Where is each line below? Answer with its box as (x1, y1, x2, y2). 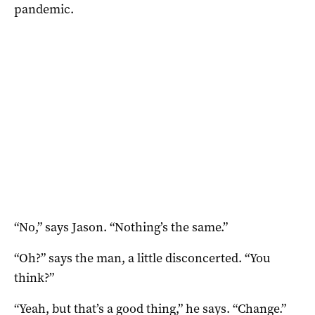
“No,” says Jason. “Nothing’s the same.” (14, 218, 228, 236)
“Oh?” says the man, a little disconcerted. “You (14, 249, 271, 266)
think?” (14, 269, 54, 286)
